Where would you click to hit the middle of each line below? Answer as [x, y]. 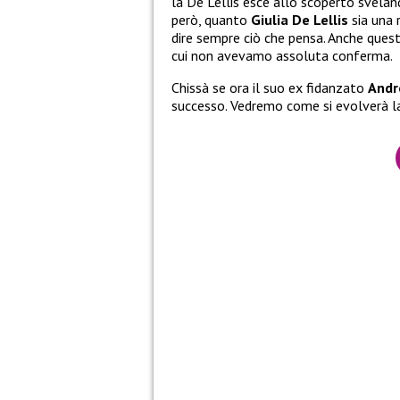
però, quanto [211, 20]
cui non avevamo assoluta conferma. [282, 56]
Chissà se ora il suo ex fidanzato [270, 88]
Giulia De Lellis [300, 20]
